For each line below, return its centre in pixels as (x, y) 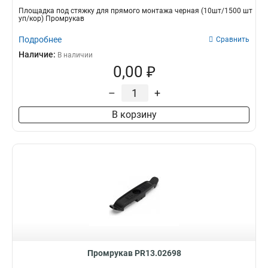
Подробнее (40, 39)
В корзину (134, 115)
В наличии (75, 55)
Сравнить (233, 39)
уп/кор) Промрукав (51, 19)
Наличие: (38, 54)
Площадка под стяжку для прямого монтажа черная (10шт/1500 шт (135, 11)
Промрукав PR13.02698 (134, 253)
